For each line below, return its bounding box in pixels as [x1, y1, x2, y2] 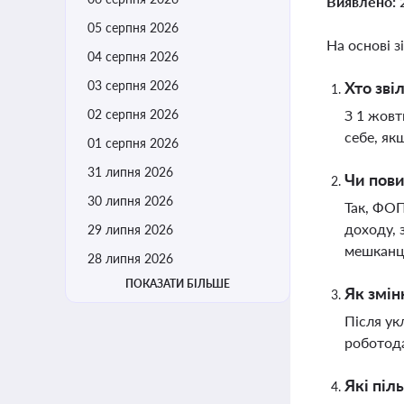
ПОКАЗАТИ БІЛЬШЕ [125, 277, 230, 290]
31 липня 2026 [87, 164, 173, 179]
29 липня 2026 [87, 222, 173, 237]
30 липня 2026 [87, 193, 173, 208]
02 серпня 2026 [87, 106, 179, 122]
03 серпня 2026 [87, 78, 179, 93]
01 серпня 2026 [87, 135, 179, 151]
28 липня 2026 [87, 251, 173, 266]
